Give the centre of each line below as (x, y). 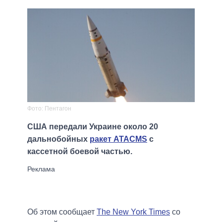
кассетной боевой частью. (80, 152)
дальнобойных (58, 139)
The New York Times (133, 212)
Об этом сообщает (62, 212)
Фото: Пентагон (49, 109)
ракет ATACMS (118, 139)
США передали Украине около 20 (93, 127)
